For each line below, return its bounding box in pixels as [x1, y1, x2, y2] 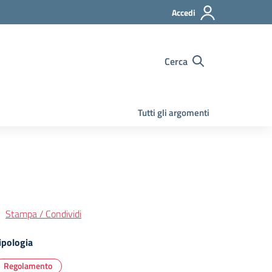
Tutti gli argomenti [138, 106, 209, 120]
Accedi [172, 6, 195, 19]
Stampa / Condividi [5, 206, 81, 221]
